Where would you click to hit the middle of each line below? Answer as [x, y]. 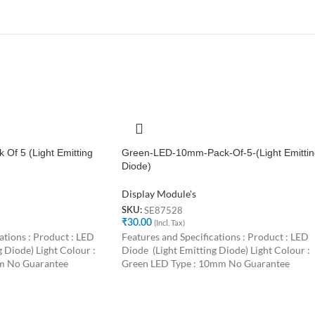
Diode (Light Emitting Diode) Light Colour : [216, 250]
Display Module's [159, 194]
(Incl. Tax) [169, 223]
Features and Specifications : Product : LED [215, 237]
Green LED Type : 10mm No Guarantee [206, 264]
